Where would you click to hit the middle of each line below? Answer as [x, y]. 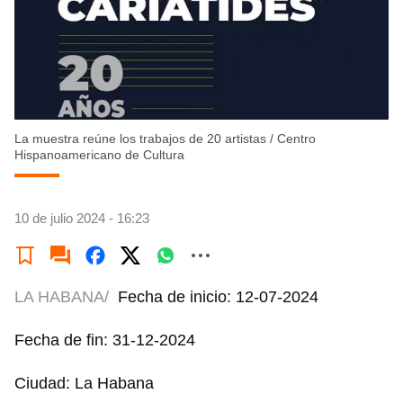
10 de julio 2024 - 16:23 [82, 218]
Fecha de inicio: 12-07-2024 [218, 297]
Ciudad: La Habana [84, 383]
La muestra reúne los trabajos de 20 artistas [140, 139]
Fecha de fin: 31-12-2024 [105, 340]
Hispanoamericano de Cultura [99, 155]
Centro [296, 139]
